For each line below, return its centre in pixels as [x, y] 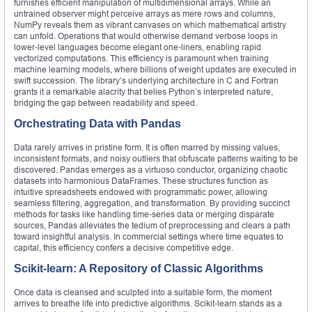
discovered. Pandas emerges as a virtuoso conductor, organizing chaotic [151, 170]
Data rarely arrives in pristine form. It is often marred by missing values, [147, 148]
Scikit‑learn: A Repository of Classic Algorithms [139, 269]
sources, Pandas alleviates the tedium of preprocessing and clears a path [152, 226]
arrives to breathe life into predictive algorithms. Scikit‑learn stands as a [148, 304]
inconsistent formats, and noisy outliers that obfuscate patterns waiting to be [156, 159]
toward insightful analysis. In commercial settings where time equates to [149, 237]
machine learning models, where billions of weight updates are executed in [155, 70]
